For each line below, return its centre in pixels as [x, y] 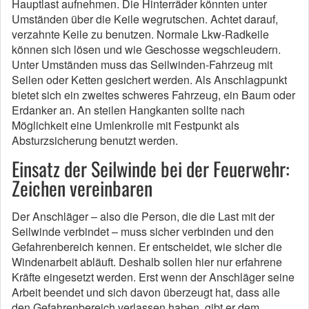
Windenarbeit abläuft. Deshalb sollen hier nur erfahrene [147, 262]
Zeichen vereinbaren [82, 188]
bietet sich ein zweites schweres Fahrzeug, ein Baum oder [153, 95]
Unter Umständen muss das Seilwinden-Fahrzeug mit [142, 64]
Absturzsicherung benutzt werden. [95, 140]
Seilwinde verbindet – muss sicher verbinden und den [143, 231]
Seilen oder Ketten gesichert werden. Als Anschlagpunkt [149, 80]
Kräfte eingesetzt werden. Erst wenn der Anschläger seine [153, 277]
